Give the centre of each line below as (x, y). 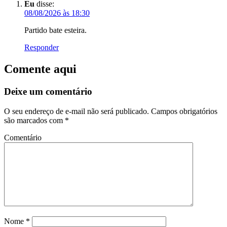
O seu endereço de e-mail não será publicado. (77, 111)
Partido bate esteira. (55, 30)
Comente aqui (40, 69)
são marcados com (34, 120)
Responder (42, 48)
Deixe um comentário (48, 91)
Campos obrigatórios (183, 111)
